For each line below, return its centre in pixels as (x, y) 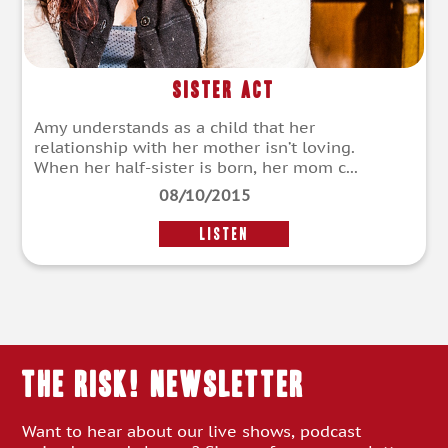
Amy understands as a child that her (174, 127)
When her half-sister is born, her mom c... (196, 167)
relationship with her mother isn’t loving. (194, 147)
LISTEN (224, 233)
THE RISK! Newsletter (164, 384)
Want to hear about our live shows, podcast (192, 431)
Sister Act (224, 90)
